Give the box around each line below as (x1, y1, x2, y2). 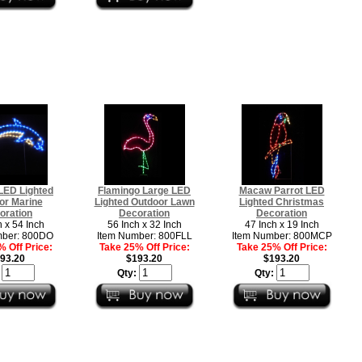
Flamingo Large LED (98, 184, 191, 196)
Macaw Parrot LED (238, 184, 325, 196)
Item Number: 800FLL (96, 229, 192, 242)
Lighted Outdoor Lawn (94, 196, 195, 208)
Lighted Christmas (239, 196, 324, 208)
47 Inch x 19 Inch (244, 218, 319, 230)
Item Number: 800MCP (231, 229, 332, 242)
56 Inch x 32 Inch (107, 218, 182, 230)
